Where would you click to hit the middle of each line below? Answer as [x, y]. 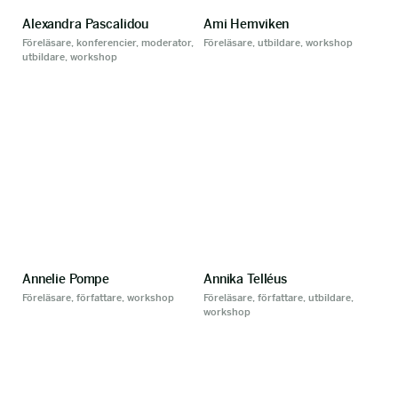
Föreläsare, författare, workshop [98, 298]
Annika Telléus [246, 279]
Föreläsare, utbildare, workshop [278, 43]
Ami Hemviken [247, 24]
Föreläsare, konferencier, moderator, [108, 43]
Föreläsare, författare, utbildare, [279, 298]
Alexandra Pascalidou [86, 24]
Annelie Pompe [66, 279]
